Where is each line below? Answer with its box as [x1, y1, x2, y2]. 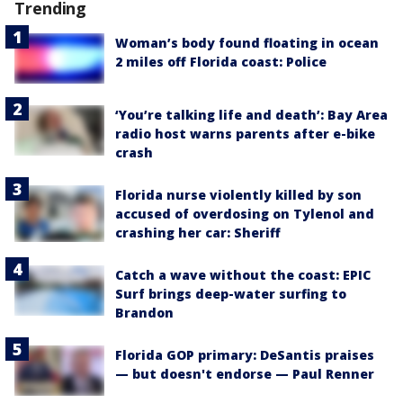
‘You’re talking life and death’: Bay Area [115, 106, 388, 124]
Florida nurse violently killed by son [115, 186, 362, 204]
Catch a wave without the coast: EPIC [115, 266, 371, 284]
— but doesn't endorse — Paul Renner [115, 365, 374, 383]
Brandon [115, 304, 174, 322]
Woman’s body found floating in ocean [115, 33, 379, 51]
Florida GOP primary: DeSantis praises [115, 346, 374, 364]
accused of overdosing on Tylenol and [115, 205, 374, 223]
